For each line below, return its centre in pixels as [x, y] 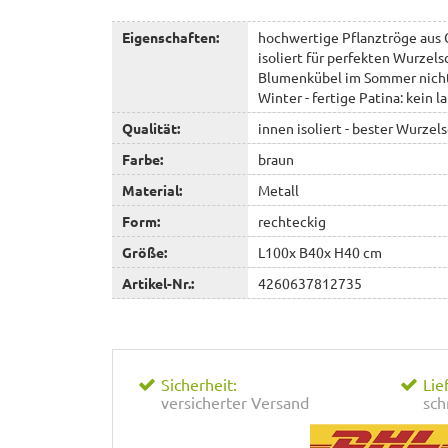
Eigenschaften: [170, 36]
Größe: [144, 251]
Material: [152, 189]
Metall [279, 189]
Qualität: [151, 127]
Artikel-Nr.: [158, 282]
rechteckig [292, 220]
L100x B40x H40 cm [320, 251]
